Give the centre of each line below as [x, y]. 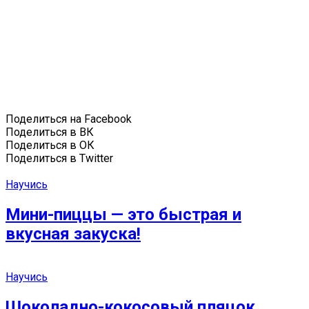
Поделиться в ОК [50, 145]
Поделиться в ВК [50, 132]
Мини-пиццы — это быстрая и [123, 214]
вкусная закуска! [73, 233]
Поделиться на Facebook [69, 119]
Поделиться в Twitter [59, 158]
